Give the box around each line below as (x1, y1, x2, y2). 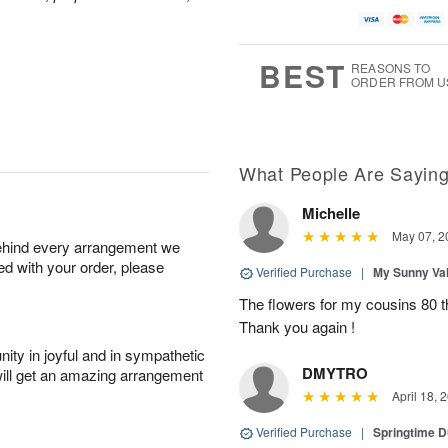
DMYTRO (302, 362, 368, 385)
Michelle (302, 202, 360, 225)
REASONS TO (351, 59, 431, 77)
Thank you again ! (239, 316, 355, 338)
